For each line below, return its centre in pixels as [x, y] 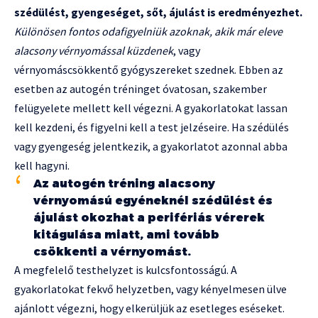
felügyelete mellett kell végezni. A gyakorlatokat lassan [151, 108]
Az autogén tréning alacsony [124, 183]
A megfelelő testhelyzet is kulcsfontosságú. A [126, 269]
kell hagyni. [42, 165]
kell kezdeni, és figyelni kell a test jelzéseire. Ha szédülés [152, 127]
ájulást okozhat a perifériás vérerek [149, 217]
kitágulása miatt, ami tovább [126, 234]
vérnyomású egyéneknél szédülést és [153, 200]
